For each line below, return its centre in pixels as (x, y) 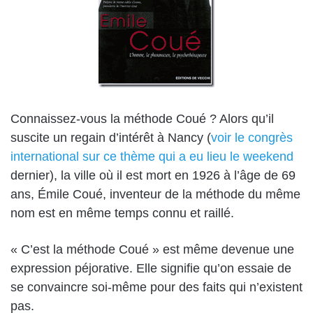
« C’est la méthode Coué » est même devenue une (152, 249)
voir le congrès (252, 137)
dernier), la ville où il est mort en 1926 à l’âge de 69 (153, 175)
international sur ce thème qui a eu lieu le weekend (152, 156)
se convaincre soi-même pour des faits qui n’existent (156, 287)
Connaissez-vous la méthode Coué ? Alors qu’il (142, 118)
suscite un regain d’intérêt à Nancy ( (111, 137)
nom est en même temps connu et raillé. (122, 213)
